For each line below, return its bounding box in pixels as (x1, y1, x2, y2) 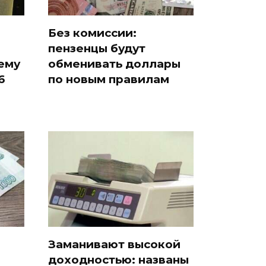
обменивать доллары (48, 57, 180, 71)
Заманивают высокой (48, 237, 180, 251)
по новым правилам (48, 72, 169, 87)
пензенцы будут (48, 42, 145, 56)
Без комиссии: (48, 26, 137, 40)
